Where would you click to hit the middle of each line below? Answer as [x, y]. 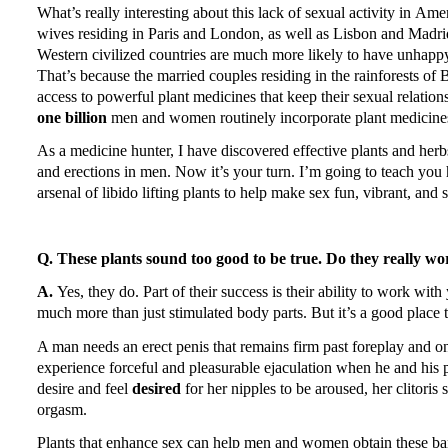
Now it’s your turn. [235, 172]
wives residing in [92, 34]
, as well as [296, 34]
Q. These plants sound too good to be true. [179, 259]
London [235, 34]
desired [158, 388]
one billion [74, 118]
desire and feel [84, 388]
